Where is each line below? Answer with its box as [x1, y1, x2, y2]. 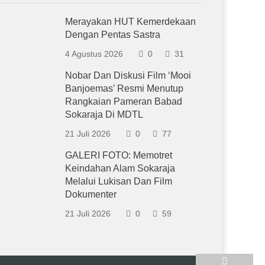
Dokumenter [65, 189, 117, 199]
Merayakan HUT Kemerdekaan [65, 17, 196, 27]
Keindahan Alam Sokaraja [65, 163, 176, 173]
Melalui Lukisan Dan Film [65, 176, 173, 186]
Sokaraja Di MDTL [65, 109, 144, 119]
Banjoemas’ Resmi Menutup [65, 83, 184, 93]
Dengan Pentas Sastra [65, 30, 161, 40]
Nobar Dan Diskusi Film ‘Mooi [65, 70, 192, 80]
